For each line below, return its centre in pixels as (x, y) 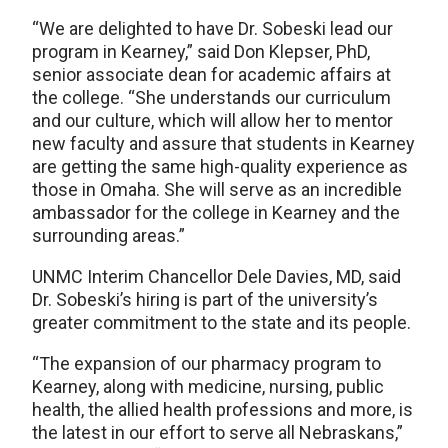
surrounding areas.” (108, 235)
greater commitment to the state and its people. (221, 322)
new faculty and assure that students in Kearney (223, 143)
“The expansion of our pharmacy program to (206, 363)
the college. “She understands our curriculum (211, 97)
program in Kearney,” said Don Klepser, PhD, (201, 51)
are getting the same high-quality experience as (220, 166)
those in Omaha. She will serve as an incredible (217, 189)
